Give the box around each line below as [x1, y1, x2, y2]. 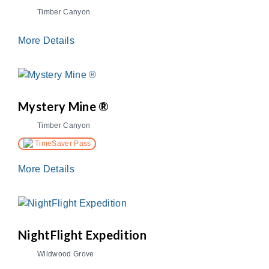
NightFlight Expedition [18, 228, 147, 243]
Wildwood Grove [37, 250, 94, 259]
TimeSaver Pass [32, 139, 91, 148]
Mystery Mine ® [18, 98, 109, 113]
